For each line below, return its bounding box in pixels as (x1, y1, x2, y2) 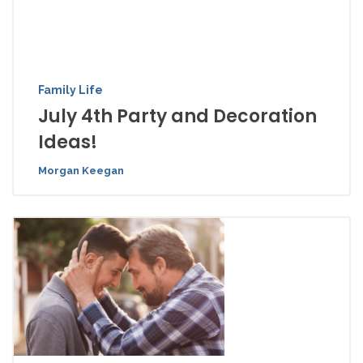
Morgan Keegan (38, 164, 124, 177)
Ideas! (38, 130, 97, 155)
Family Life (38, 83, 103, 96)
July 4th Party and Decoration (38, 104, 317, 129)
